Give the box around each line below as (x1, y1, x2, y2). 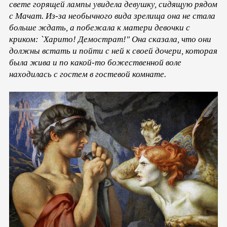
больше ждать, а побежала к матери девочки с (9, 23, 190, 33)
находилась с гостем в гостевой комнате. (9, 69, 166, 80)
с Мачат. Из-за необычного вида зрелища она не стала (9, 11, 215, 21)
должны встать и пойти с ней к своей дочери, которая (9, 46, 217, 56)
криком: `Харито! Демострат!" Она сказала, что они (9, 34, 211, 45)
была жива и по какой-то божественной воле (9, 58, 181, 68)
